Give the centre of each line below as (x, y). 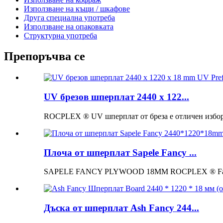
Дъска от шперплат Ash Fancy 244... (121, 208)
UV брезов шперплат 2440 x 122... (116, 97)
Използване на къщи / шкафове (77, 8)
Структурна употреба (60, 35)
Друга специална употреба (69, 17)
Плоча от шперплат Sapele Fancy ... (120, 152)
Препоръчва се (45, 56)
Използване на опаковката (69, 26)
